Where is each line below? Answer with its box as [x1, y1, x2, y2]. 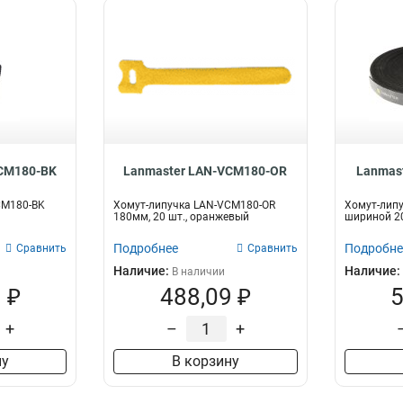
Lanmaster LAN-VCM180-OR [123, 164, 288, 178]
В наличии [172, 265, 226, 278]
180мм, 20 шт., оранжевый [113, 210, 250, 223]
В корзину [171, 353, 239, 370]
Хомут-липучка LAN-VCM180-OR [113, 199, 276, 211]
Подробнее [113, 241, 179, 255]
